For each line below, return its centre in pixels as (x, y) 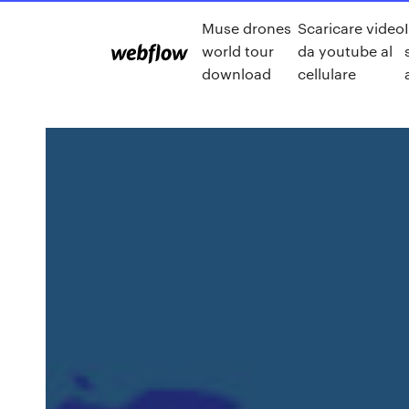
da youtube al (345, 50)
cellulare (326, 73)
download (236, 73)
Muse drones (246, 27)
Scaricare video (351, 27)
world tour (238, 50)
